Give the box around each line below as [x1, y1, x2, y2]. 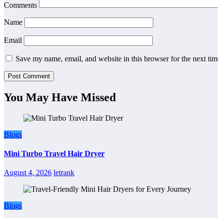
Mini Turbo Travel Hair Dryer [4, 149, 105, 158]
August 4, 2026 [4, 168, 52, 177]
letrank [54, 168, 74, 177]
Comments [4, 1, 39, 10]
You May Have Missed [4, 91, 116, 104]
